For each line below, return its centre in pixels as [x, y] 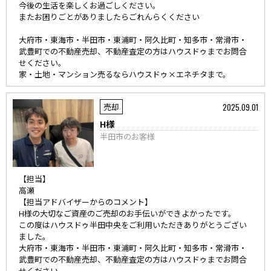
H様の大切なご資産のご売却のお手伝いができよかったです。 [127, 213]
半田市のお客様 [128, 136]
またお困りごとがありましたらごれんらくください [109, 17]
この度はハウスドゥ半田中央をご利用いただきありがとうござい [133, 225]
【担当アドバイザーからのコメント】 [86, 202]
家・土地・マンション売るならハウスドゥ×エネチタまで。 [125, 74]
